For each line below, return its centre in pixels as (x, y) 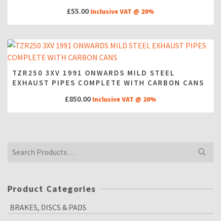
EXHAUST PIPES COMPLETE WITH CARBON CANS (108, 83)
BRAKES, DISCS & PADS (48, 207)
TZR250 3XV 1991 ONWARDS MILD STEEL (94, 73)
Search (18, 147)
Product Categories (52, 189)
